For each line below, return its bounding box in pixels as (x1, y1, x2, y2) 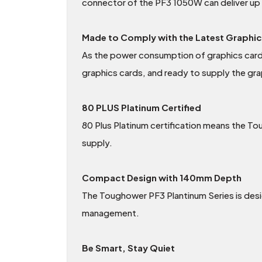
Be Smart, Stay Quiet (82, 242, 175, 254)
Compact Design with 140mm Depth (82, 172, 242, 184)
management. (82, 207, 139, 219)
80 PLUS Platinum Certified (82, 102, 201, 113)
